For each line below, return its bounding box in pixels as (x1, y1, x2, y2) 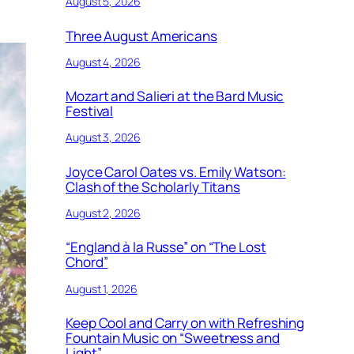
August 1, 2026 (66, 281, 137, 296)
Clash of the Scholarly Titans (66, 177, 241, 196)
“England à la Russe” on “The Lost (66, 238, 266, 257)
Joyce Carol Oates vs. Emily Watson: (66, 162, 286, 181)
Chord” (66, 253, 108, 272)
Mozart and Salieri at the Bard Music (66, 87, 284, 106)
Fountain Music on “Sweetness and (66, 328, 280, 347)
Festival (66, 102, 114, 121)
